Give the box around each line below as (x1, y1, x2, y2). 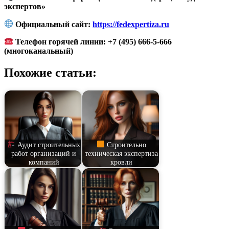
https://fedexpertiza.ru (93, 19, 170, 29)
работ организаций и (11, 149, 77, 157)
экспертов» (4, 2, 45, 11)
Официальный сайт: (13, 19, 91, 29)
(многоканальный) (4, 47, 75, 56)
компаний (28, 157, 59, 166)
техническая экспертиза (85, 149, 158, 157)
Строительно (105, 140, 147, 149)
